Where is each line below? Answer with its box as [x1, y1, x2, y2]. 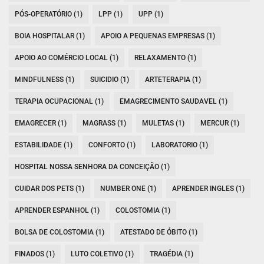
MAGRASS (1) [82, 119, 126, 128]
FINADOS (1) [15, 250, 55, 259]
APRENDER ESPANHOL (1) [15, 206, 100, 215]
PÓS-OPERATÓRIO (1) [15, 10, 82, 19]
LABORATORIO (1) [151, 141, 208, 150]
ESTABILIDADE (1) [15, 141, 72, 150]
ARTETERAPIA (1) [145, 75, 201, 84]
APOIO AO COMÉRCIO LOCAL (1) [15, 54, 118, 62]
